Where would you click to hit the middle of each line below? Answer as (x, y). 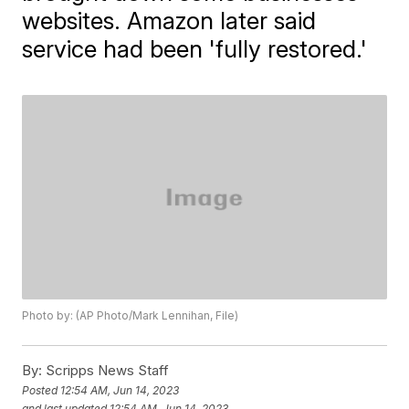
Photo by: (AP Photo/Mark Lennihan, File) (131, 316)
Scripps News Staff (106, 371)
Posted (42, 390)
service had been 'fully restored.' (195, 49)
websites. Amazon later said (169, 21)
